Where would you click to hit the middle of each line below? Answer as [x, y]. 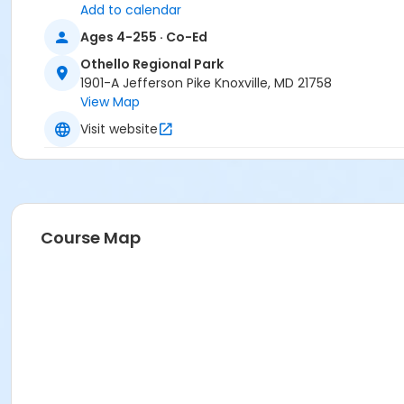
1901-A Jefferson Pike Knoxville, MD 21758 [206, 83]
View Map [110, 102]
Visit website [119, 129]
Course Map [91, 238]
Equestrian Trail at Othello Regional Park [165, 41]
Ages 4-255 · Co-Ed [144, 37]
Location [65, 12]
